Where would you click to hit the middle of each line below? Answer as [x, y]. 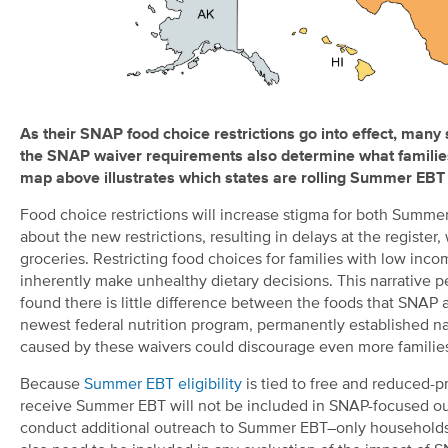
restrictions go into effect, [307, 135]
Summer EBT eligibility [163, 385]
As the [43, 135]
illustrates [139, 179]
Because [52, 385]
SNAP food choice [147, 135]
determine [318, 157]
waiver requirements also [187, 157]
